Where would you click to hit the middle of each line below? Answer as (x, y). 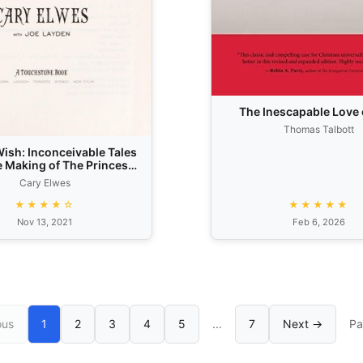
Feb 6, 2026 (318, 222)
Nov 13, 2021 (45, 222)
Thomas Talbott (318, 130)
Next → (303, 323)
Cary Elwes (45, 182)
